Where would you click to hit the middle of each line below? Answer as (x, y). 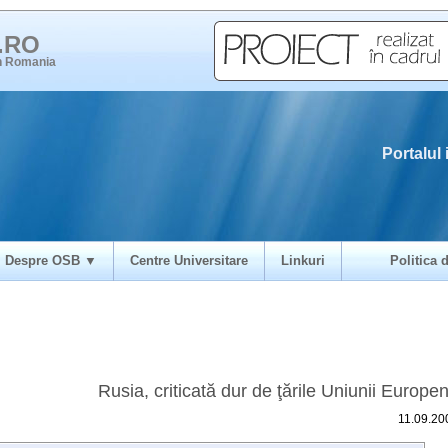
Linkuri (303, 260)
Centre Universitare (189, 260)
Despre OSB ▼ (51, 260)
